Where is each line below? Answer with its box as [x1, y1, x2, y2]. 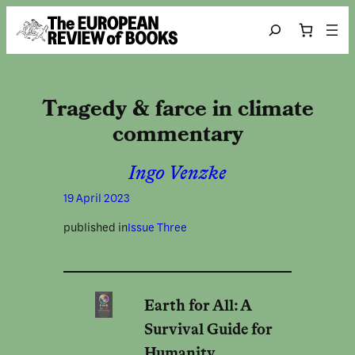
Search [260, 21, 296, 35]
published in [63, 219, 128, 235]
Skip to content [6, 9, 87, 21]
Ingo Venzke [128, 165, 227, 185]
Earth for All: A [143, 298, 252, 314]
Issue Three [127, 219, 187, 235]
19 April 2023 [63, 191, 130, 206]
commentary [112, 124, 243, 147]
